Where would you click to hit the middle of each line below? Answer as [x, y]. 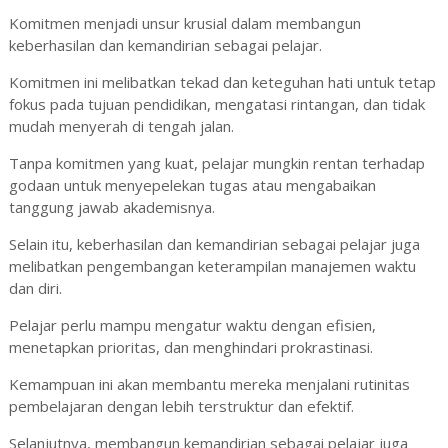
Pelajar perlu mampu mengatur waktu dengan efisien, [192, 325]
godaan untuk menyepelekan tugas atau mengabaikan [192, 185]
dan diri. [35, 288]
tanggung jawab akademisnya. [111, 207]
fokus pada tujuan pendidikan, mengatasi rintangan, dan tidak [216, 104]
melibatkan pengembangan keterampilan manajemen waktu [212, 266]
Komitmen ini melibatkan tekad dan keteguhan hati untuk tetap [222, 82]
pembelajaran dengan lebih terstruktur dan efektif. [181, 406]
